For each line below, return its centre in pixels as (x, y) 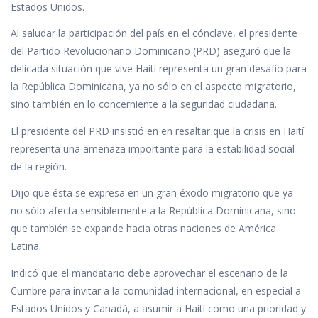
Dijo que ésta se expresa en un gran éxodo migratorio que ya (152, 193)
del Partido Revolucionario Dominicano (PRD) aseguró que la (151, 51)
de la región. (39, 166)
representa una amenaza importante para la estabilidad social (153, 148)
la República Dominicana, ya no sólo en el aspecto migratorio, (153, 87)
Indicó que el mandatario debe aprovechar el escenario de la (149, 273)
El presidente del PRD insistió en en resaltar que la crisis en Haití (157, 131)
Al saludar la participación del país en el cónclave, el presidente (154, 33)
